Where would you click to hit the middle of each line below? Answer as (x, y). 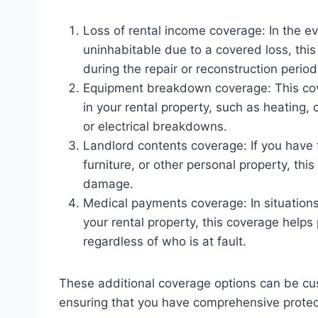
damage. (108, 183)
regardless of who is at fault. (165, 241)
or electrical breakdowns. (155, 126)
